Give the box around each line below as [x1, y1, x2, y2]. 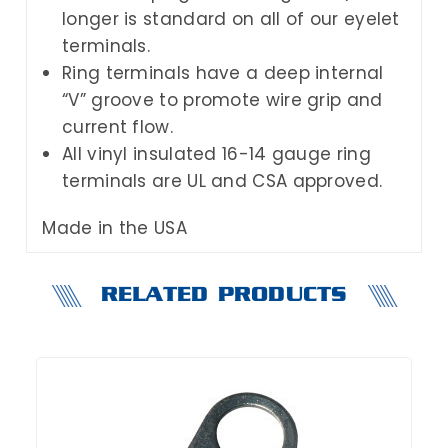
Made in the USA [42, 215, 187, 240]
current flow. [62, 114, 173, 139]
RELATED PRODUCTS [100, 285, 348, 305]
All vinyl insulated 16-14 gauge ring [62, 141, 371, 166]
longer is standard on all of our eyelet [62, 6, 400, 31]
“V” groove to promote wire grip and [62, 87, 383, 112]
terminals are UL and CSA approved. [62, 168, 383, 193]
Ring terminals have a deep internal [62, 60, 384, 85]
